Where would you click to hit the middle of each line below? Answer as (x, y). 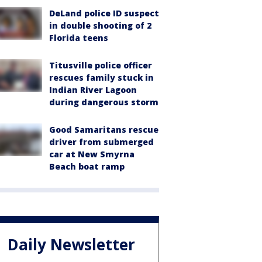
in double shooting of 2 (100, 25)
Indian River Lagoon (93, 89)
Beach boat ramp (87, 166)
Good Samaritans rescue (104, 129)
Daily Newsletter (71, 245)
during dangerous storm (104, 102)
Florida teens (79, 37)
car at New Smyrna (92, 154)
